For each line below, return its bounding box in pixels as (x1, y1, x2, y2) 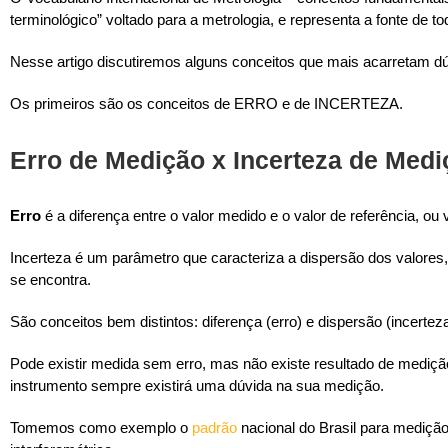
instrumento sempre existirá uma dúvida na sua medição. (10, 377, 384, 395)
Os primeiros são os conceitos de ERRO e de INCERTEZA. (10, 95, 403, 113)
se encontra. (10, 271, 91, 289)
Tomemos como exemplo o (10, 419, 192, 437)
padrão (192, 419, 237, 437)
